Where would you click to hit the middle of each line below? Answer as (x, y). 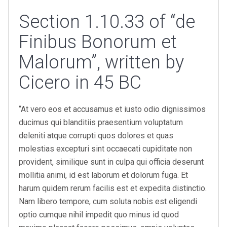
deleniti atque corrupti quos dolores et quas (96, 136)
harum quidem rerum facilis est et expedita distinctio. (113, 188)
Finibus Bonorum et (98, 42)
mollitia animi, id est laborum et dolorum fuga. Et (103, 175)
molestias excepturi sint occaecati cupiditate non (105, 149)
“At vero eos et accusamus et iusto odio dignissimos (112, 109)
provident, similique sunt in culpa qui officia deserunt (111, 162)
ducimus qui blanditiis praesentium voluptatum (101, 122)
